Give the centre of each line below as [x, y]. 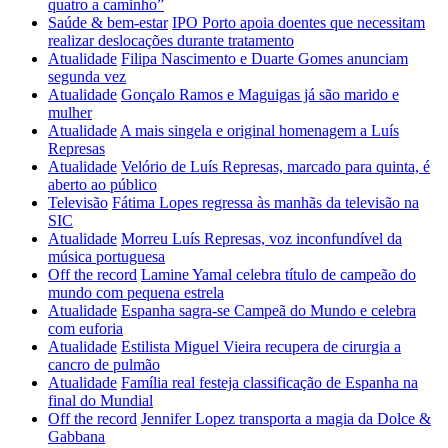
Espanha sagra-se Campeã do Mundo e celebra [268, 310]
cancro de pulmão [104, 364]
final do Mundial [100, 400]
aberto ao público [102, 184]
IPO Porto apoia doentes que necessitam [298, 22]
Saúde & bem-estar [108, 22]
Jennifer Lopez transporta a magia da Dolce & [286, 418]
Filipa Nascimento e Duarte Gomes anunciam [264, 58]
